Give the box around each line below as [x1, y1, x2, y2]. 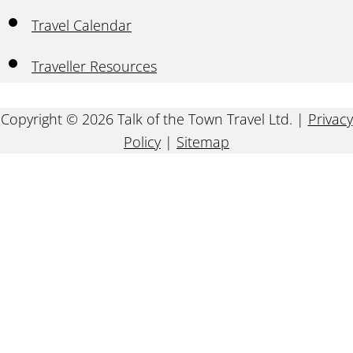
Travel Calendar [32, 16, 132, 35]
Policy [124, 132, 161, 151]
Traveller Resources [32, 57, 157, 76]
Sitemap [176, 132, 229, 151]
